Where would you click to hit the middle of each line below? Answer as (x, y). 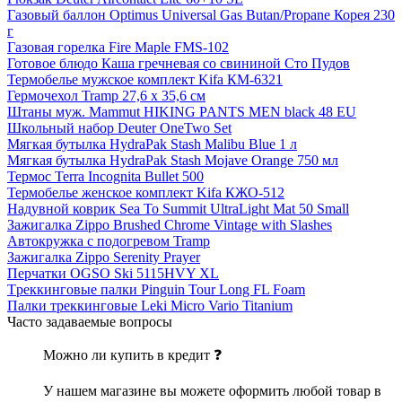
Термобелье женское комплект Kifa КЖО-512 (146, 192)
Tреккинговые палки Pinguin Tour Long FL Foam (156, 289)
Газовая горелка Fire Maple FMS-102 (118, 47)
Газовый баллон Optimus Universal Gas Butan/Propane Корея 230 (201, 14)
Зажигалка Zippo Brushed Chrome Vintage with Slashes (170, 224)
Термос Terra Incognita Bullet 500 (105, 176)
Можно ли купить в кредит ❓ (132, 354)
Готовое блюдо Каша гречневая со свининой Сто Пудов (179, 63)
